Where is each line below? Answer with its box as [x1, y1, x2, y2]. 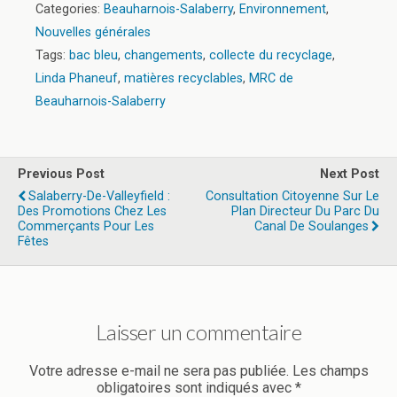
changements [124, 47, 203, 63]
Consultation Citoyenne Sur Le [206, 188, 379, 204]
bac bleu [69, 47, 118, 63]
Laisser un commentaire [95, 318, 302, 345]
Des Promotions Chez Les [18, 203, 167, 219]
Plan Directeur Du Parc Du [231, 203, 379, 219]
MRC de [249, 70, 293, 86]
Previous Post [18, 166, 105, 182]
